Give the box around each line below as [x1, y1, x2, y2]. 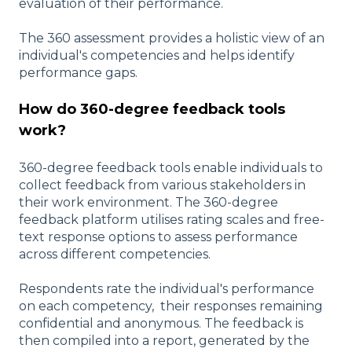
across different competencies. [19, 246, 211, 262]
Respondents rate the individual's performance [19, 281, 314, 297]
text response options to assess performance [19, 229, 298, 244]
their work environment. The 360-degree [19, 194, 278, 210]
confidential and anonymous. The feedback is [19, 316, 303, 332]
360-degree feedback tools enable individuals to [19, 159, 323, 175]
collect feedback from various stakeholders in [19, 177, 306, 192]
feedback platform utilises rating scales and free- [19, 211, 324, 227]
